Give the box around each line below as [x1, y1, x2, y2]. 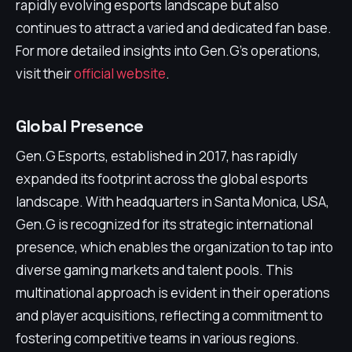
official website [74, 64, 166, 82]
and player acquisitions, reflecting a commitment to [16, 306, 323, 324]
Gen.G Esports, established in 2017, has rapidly [16, 147, 298, 165]
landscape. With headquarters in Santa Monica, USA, [16, 192, 329, 211]
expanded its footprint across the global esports [16, 170, 308, 188]
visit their [16, 64, 74, 82]
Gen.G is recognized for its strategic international [16, 215, 313, 233]
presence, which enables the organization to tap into [16, 238, 333, 256]
